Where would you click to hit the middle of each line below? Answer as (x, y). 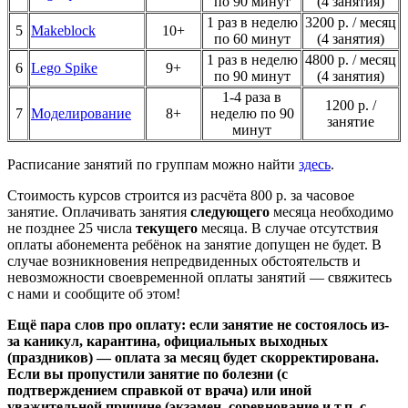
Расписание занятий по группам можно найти (153, 165)
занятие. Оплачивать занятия (99, 212)
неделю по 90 (252, 114)
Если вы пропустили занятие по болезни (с (148, 374)
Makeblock (63, 31)
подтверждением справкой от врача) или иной (159, 391)
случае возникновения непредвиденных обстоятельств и (184, 261)
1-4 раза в (252, 97)
